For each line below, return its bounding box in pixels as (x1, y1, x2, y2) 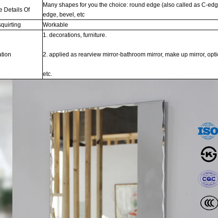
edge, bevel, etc (43, 11, 85, 18)
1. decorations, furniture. (43, 32, 107, 38)
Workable (43, 21, 70, 28)
